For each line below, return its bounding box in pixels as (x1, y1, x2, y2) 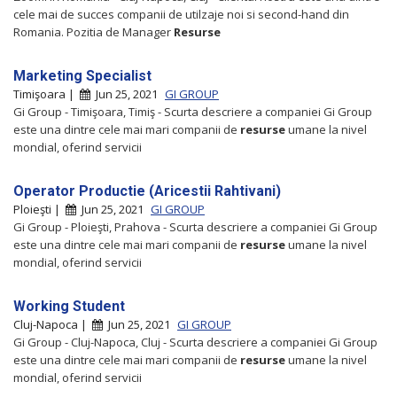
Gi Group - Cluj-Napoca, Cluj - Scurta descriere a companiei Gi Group (13, 333, 378, 350)
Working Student (13, 297, 125, 315)
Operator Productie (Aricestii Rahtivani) (13, 182, 281, 199)
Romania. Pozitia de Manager (13, 23, 174, 40)
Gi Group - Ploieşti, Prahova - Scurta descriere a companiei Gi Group (13, 218, 378, 235)
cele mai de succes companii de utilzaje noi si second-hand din (13, 5, 349, 22)
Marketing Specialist (13, 66, 152, 84)
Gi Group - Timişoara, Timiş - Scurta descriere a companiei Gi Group (13, 103, 372, 120)
